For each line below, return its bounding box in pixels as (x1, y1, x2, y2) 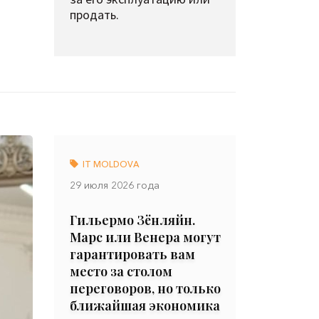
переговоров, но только (70, 280, 221, 297)
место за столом (70, 263, 172, 280)
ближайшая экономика (70, 297, 220, 314)
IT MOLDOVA (80, 159, 140, 169)
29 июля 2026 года (70, 179, 159, 192)
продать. (70, 6, 119, 23)
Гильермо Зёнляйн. (70, 211, 195, 229)
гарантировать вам (70, 246, 195, 263)
